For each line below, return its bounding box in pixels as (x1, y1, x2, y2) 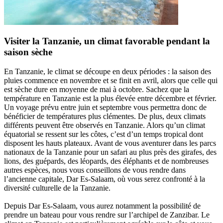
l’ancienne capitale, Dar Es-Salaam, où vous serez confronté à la (4, 175, 205, 184)
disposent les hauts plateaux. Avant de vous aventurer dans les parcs (4, 139, 216, 148)
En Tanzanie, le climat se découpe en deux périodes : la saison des (4, 67, 211, 76)
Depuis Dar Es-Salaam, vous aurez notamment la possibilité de (4, 202, 201, 211)
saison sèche (4, 47, 52, 58)
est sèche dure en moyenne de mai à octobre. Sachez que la (4, 85, 189, 94)
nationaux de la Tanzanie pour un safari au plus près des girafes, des (4, 148, 217, 157)
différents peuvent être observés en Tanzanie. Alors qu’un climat (4, 121, 205, 130)
